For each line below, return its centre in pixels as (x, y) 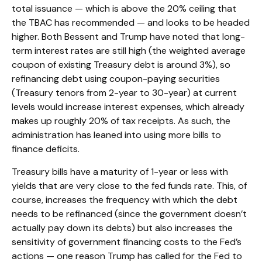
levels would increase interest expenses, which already (128, 107)
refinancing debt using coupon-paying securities (116, 79)
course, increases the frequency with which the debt (125, 200)
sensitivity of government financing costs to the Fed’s (127, 242)
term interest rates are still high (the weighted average (129, 51)
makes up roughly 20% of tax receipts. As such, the (121, 121)
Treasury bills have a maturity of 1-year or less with (120, 172)
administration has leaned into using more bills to (116, 135)
